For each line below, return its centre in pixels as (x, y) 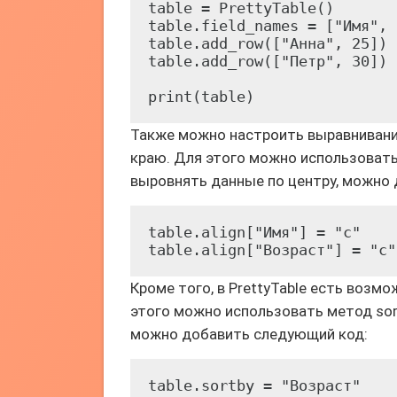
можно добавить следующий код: (249, 334)
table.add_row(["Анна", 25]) (268, 43)
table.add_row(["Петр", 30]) (268, 61)
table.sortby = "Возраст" (254, 385)
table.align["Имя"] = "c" (254, 232)
